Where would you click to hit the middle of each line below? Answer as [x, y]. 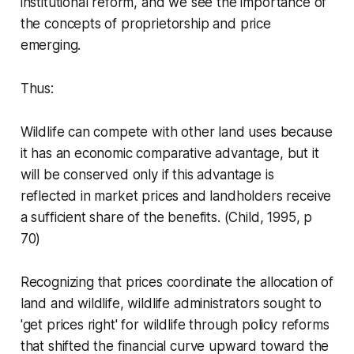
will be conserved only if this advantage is [147, 175]
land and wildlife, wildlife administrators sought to [171, 303]
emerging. [51, 45]
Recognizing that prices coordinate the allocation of [177, 282]
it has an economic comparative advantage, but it [169, 153]
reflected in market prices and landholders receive [176, 196]
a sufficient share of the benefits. [120, 217]
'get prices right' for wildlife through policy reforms [175, 325]
